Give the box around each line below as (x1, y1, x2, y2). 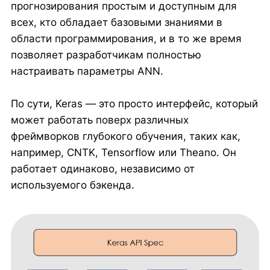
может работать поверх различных (10, 114, 189, 127)
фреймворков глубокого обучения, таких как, (10, 130, 240, 143)
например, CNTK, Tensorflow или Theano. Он (10, 146, 236, 159)
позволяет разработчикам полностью (10, 49, 201, 61)
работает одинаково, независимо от (10, 163, 195, 175)
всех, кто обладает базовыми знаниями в (10, 16, 222, 29)
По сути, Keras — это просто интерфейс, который (10, 98, 258, 110)
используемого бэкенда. (10, 179, 134, 192)
